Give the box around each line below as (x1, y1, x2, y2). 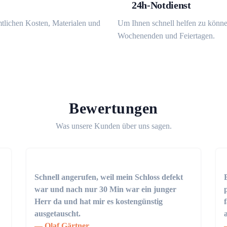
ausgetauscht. (34, 209, 81, 218)
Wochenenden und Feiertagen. (118, 31, 215, 40)
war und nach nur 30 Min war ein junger (34, 185, 177, 194)
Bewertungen (69, 100, 158, 117)
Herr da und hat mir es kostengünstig (34, 197, 163, 206)
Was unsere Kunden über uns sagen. (55, 122, 172, 130)
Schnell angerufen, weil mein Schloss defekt (34, 173, 183, 181)
